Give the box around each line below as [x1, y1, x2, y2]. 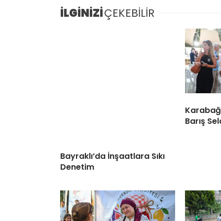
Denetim [60, 161, 94, 173]
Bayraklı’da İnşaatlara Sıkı [60, 150, 165, 162]
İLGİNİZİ [60, 5, 103, 21]
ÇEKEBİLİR [104, 5, 154, 21]
